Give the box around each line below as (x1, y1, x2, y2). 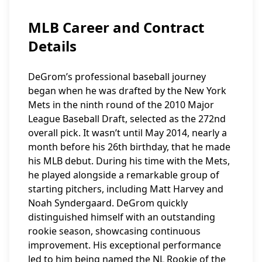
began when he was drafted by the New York (28, 84, 226, 97)
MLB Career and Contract (28, 18, 204, 37)
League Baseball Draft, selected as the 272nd (28, 112, 226, 125)
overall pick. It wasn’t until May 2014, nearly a (28, 126, 227, 139)
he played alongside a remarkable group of (28, 168, 219, 181)
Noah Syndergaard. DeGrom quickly (28, 196, 188, 209)
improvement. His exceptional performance (28, 239, 221, 251)
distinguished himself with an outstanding (28, 211, 215, 223)
